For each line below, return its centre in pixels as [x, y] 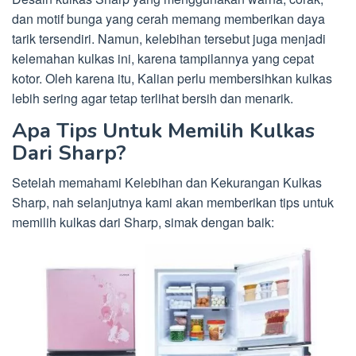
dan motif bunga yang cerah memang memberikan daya [168, 19]
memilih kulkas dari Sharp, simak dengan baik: [143, 222]
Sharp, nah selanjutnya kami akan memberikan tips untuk [173, 203]
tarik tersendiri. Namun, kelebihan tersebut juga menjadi [169, 39]
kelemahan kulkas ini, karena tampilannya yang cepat [163, 59]
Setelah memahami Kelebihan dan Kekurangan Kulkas [167, 183]
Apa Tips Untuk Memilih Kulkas [163, 131]
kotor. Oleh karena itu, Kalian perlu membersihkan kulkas [172, 79]
